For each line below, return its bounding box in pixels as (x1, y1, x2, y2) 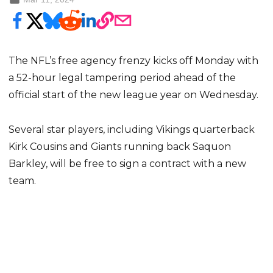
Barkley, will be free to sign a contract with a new (9, 157, 247, 169)
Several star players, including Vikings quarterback (9, 123, 255, 135)
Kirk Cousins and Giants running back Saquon (9, 140, 232, 152)
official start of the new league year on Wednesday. (9, 88, 259, 101)
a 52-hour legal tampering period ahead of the (9, 71, 236, 83)
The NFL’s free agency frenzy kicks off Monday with (9, 54, 259, 66)
